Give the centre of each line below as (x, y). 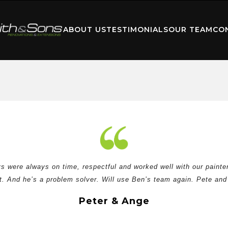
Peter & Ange (114, 201)
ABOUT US (84, 30)
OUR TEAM (190, 30)
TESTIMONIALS (137, 30)
